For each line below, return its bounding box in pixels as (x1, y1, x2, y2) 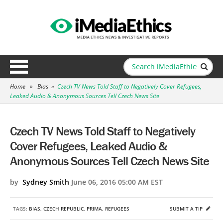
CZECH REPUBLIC (43, 205, 84, 212)
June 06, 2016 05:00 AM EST (69, 177, 163, 187)
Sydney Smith (22, 177, 69, 187)
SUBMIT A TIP (170, 205, 204, 212)
